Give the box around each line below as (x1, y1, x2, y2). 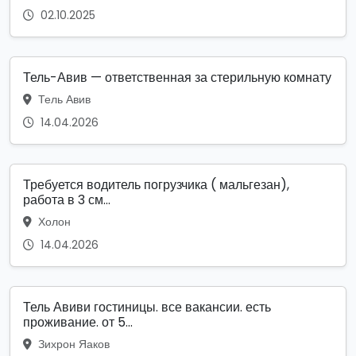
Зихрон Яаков (35, 335, 110, 352)
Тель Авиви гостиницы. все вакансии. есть (23, 297, 271, 316)
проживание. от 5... (23, 312, 133, 331)
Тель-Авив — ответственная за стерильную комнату (23, 68, 331, 87)
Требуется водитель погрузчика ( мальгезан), (23, 175, 289, 194)
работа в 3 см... (23, 190, 110, 209)
